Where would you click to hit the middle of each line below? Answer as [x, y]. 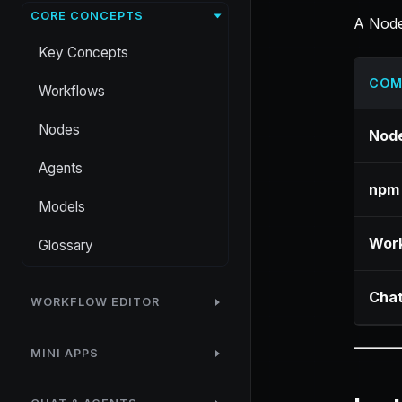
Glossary [66, 245]
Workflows [72, 91]
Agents [61, 168]
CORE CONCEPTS [87, 15]
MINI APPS [64, 353]
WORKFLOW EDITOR [95, 302]
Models [62, 206]
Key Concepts [83, 52]
